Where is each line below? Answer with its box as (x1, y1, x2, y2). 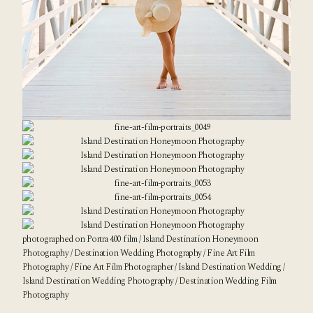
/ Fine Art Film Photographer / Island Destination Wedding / (68, 260, 285, 275)
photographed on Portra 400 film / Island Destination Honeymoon (22, 232, 259, 247)
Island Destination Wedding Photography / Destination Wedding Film (22, 274, 277, 289)
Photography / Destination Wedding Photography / (22, 246, 208, 261)
